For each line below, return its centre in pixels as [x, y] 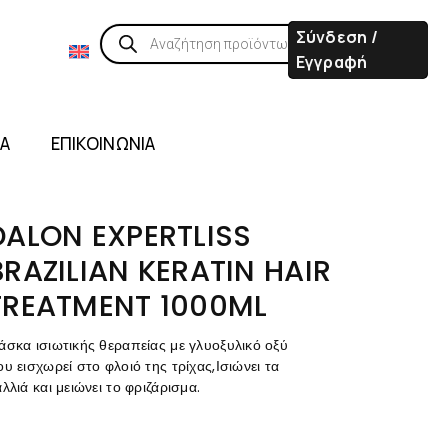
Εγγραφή [331, 62]
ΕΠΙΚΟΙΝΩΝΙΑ [103, 143]
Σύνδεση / [337, 37]
